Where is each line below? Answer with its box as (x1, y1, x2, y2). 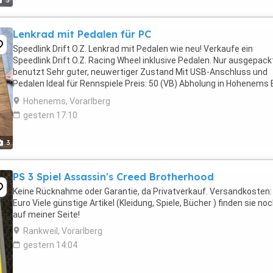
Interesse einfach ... (13, 90, 90, 100)
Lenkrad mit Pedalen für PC (13, 28, 151, 40)
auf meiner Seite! (13, 210, 80, 219)
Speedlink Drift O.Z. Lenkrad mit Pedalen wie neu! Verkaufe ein (13, 44, 253, 54)
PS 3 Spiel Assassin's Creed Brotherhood (13, 171, 214, 183)
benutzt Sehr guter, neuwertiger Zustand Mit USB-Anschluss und (13, 67, 268, 77)
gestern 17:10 (23, 110, 77, 120)
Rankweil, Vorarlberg (23, 226, 102, 236)
